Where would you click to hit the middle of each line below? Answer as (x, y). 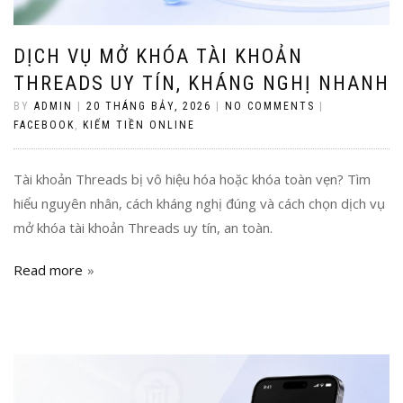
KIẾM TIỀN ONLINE (139, 125)
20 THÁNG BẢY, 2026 (149, 106)
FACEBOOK (44, 125)
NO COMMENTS (270, 106)
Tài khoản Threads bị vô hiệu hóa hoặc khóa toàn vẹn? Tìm (192, 179)
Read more (48, 269)
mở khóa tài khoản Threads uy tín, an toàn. (143, 227)
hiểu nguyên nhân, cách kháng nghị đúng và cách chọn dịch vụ (199, 203)
